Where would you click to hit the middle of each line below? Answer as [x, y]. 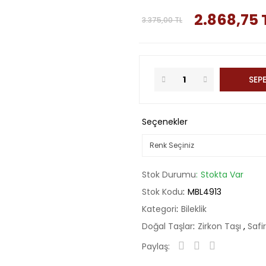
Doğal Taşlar [167, 226]
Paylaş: [156, 246]
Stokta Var [222, 175]
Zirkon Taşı [221, 226]
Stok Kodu [162, 192]
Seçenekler [165, 122]
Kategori [159, 209]
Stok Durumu [169, 175]
